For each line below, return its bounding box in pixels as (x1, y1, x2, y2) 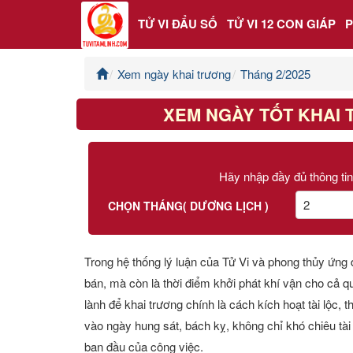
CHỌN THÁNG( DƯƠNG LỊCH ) (108, 197, 269, 214)
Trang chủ (16, 74, 72, 92)
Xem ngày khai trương (117, 65, 231, 82)
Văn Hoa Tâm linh (16, 275, 117, 293)
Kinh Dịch (16, 235, 71, 253)
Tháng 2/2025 (240, 65, 310, 82)
